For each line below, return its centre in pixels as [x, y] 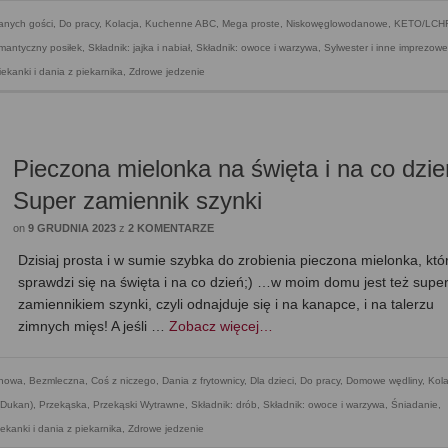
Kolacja [122, 24]
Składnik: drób [224, 405]
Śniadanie [414, 405]
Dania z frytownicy [203, 381]
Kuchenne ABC [180, 24]
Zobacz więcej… [221, 326]
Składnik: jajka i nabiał [139, 48]
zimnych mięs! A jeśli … [94, 326]
